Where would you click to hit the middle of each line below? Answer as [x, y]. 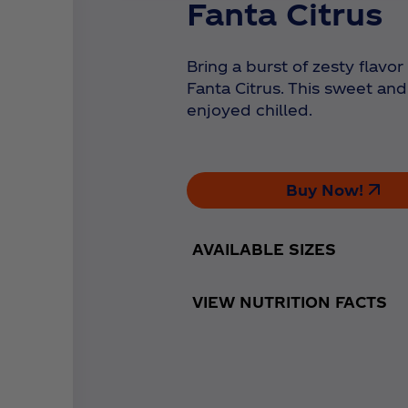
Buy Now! [325, 190]
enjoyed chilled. [250, 110]
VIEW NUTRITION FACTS [290, 302]
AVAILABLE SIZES [265, 250]
